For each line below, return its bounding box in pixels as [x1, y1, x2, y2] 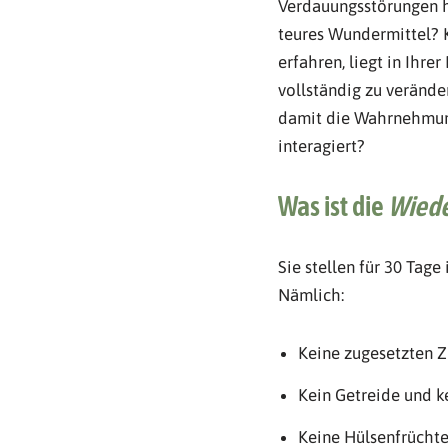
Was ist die [277, 189, 388, 222]
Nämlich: [277, 284, 344, 305]
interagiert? [277, 135, 365, 156]
